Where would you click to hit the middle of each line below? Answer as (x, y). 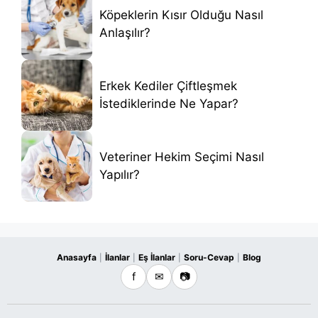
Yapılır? (120, 175)
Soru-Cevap (209, 258)
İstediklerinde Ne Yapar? (169, 104)
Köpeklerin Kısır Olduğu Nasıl (181, 15)
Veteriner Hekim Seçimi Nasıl (182, 157)
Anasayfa (77, 258)
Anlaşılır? (125, 33)
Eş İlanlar (157, 258)
